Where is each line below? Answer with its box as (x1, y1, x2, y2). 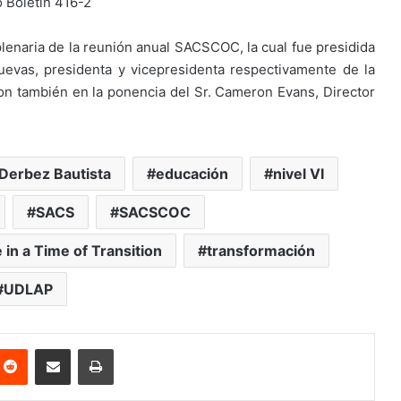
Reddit (27, 340, 63, 355)
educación (156, 164, 228, 183)
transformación (206, 241, 315, 260)
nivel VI (273, 164, 324, 183)
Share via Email (70, 340, 98, 355)
